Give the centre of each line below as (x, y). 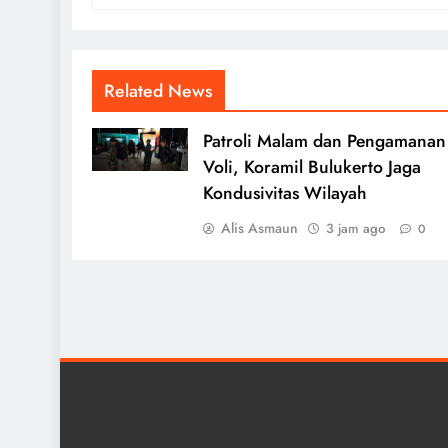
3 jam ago (355, 228)
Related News (158, 90)
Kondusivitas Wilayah (284, 192)
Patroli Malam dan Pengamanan (324, 140)
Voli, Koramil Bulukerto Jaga (311, 166)
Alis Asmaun (259, 227)
